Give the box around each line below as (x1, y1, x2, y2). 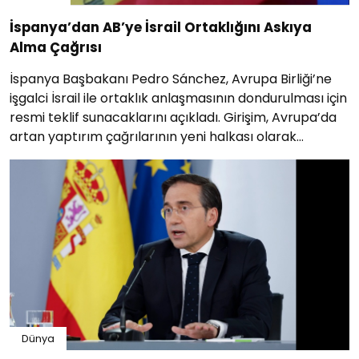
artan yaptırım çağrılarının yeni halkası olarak (10, 127, 296, 146)
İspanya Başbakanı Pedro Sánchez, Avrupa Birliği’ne (10, 69, 332, 88)
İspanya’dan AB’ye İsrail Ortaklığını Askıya (10, 17, 312, 37)
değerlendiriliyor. (10, 146, 114, 165)
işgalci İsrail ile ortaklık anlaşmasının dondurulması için (10, 88, 347, 107)
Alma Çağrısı (10, 37, 102, 57)
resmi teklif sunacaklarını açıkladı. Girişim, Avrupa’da (10, 107, 337, 127)
